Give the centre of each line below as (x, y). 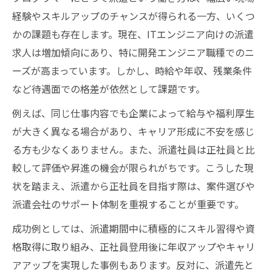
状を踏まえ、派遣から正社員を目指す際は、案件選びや (134, 186)
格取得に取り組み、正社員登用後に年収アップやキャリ (134, 246)
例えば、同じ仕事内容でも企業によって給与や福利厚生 (133, 113)
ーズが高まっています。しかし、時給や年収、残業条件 (132, 70)
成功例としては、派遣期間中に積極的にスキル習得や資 (134, 228)
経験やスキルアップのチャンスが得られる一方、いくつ (134, 16)
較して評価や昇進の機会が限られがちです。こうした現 (133, 168)
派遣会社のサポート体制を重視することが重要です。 (128, 204)
